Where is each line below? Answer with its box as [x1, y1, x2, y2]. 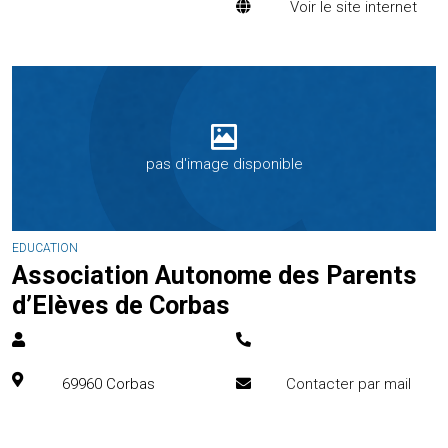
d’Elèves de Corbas [12, 291, 230, 320]
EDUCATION [12, 241, 78, 255]
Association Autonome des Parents [12, 261, 417, 290]
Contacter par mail [286, 375, 411, 393]
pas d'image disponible [145, 154, 303, 173]
